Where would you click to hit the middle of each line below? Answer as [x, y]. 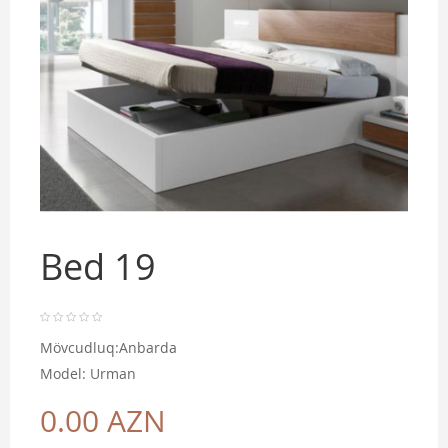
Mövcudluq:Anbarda [108, 348]
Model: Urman [88, 374]
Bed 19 [98, 270]
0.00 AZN [103, 423]
